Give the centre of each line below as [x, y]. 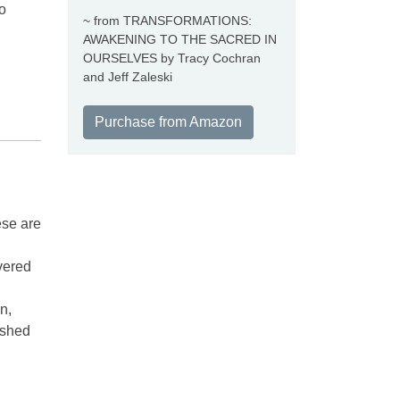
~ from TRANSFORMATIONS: [167, 21]
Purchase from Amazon [168, 122]
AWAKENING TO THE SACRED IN [180, 39]
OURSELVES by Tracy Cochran [172, 58]
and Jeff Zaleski [128, 77]
